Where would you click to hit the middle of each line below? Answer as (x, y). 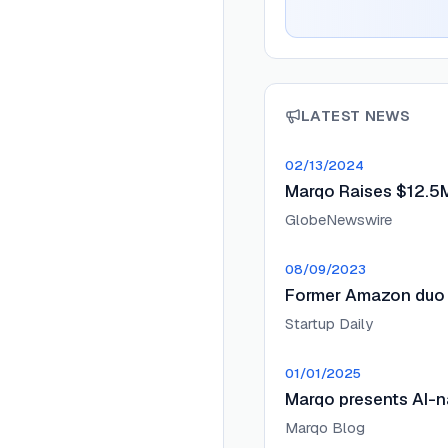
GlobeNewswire (338, 219)
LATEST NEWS (356, 115)
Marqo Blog (325, 427)
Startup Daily (329, 323)
